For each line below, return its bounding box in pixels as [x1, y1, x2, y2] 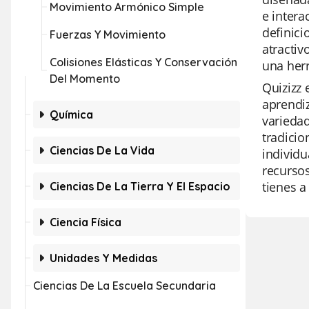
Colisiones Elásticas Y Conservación [50, 55, 237, 69]
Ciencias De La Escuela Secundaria [33, 279, 216, 292]
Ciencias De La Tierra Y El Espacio [50, 179, 230, 193]
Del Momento [50, 72, 120, 86]
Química [50, 108, 93, 121]
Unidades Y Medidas [50, 251, 157, 265]
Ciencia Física [50, 215, 121, 229]
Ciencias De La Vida [50, 143, 154, 157]
